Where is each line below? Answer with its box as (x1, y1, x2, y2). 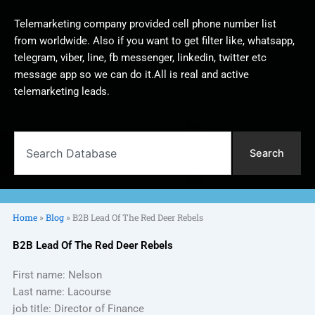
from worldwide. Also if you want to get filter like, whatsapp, (14, 34, 295, 47)
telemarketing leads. (14, 84, 110, 98)
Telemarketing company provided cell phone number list (14, 17, 276, 30)
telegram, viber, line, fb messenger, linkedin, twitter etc (14, 51, 266, 64)
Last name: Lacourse (12, 285, 111, 299)
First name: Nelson (12, 269, 102, 282)
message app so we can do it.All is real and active (14, 67, 249, 81)
